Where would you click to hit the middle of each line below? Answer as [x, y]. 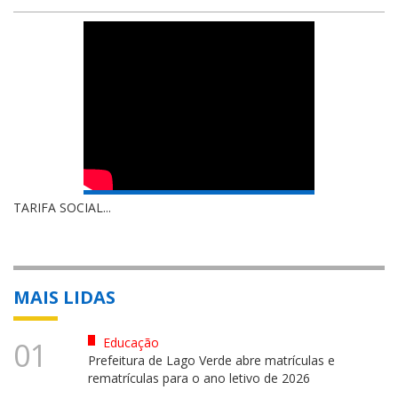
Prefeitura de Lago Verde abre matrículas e [211, 360]
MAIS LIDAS [64, 297]
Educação [129, 342]
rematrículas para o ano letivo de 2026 [199, 378]
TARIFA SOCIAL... [62, 207]
